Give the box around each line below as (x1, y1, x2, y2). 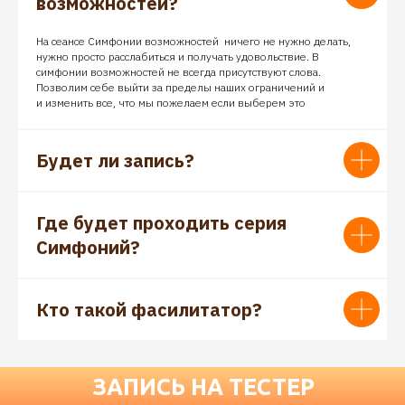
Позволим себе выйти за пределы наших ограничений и (36, 80, 325, 94)
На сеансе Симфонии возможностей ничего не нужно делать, (36, 33, 351, 48)
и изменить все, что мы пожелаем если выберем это (36, 95, 306, 109)
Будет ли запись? (36, 147, 194, 173)
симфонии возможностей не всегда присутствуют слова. (36, 64, 321, 79)
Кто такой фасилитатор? (36, 297, 262, 322)
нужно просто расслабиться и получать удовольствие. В (36, 49, 319, 63)
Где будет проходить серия (36, 210, 287, 235)
